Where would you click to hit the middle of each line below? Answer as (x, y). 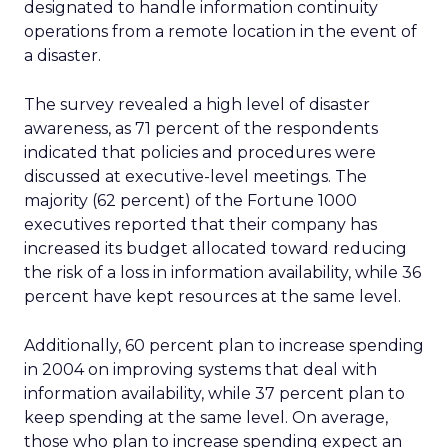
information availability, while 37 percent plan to (214, 393)
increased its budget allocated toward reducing (215, 248)
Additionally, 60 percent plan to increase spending (224, 345)
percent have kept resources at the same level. (212, 296)
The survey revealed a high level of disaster (197, 104)
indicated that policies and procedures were (200, 152)
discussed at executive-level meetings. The (195, 176)
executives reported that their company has (200, 224)
